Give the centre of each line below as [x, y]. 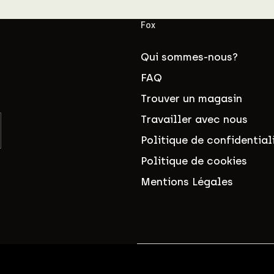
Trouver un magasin [191, 98]
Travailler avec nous [194, 119]
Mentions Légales [187, 181]
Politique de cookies [194, 161]
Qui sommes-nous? [189, 57]
